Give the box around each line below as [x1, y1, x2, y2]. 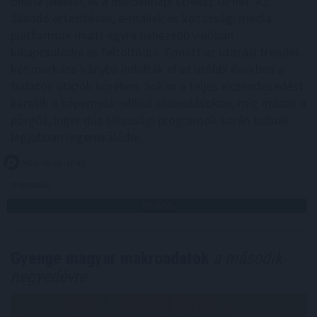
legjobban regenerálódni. [11, 128, 142, 145]
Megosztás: [11, 178, 52, 190]
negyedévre [11, 266, 86, 287]
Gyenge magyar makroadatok [11, 248, 209, 268]
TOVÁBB [142, 200, 172, 211]
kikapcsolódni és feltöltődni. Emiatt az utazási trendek [11, 43, 301, 60]
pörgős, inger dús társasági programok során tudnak [11, 111, 290, 128]
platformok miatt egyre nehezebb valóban [11, 26, 234, 43]
